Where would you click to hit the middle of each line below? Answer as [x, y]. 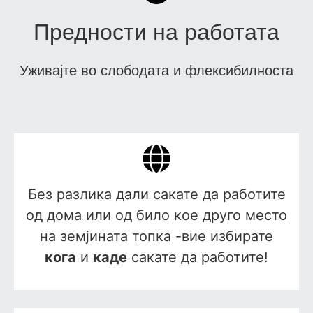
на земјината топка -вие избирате [156, 236]
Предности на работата [156, 32]
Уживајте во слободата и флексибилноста [156, 71]
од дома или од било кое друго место [156, 216]
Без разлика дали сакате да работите [156, 195]
